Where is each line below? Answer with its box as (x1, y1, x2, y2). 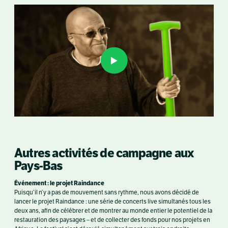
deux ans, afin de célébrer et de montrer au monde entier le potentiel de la (14, 207, 212, 214)
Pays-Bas (14, 158, 63, 174)
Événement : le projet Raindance (14, 179, 104, 187)
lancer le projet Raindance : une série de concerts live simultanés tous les (14, 198, 211, 205)
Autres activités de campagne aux (14, 146, 194, 161)
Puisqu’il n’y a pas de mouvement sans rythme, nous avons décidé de (14, 189, 199, 196)
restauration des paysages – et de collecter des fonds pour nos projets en (14, 216, 210, 223)
